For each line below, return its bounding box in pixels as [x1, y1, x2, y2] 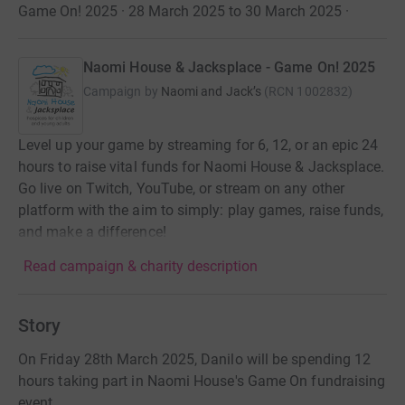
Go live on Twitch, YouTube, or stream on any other [18, 180, 344, 198]
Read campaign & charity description [24, 258, 258, 276]
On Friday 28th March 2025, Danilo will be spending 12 [18, 351, 372, 369]
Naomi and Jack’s [160, 84, 261, 99]
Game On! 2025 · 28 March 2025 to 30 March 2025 [18, 3, 342, 20]
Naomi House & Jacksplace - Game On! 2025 [83, 59, 376, 76]
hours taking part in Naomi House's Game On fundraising [18, 372, 386, 391]
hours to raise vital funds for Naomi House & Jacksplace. [18, 158, 385, 176]
